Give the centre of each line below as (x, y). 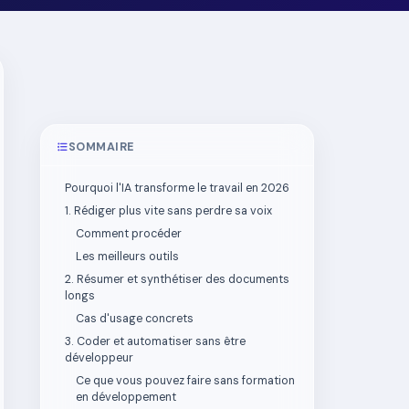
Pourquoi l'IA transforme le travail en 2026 (177, 188)
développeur (99, 358)
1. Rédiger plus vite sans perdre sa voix (168, 211)
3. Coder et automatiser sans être (155, 341)
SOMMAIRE (101, 147)
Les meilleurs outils (127, 257)
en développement (126, 397)
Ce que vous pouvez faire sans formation (185, 381)
